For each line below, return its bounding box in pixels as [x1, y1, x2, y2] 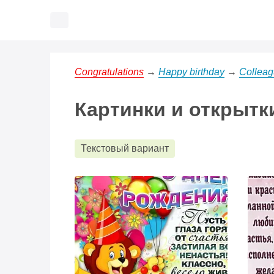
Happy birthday [158, 67, 224, 77]
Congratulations [75, 67, 144, 77]
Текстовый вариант [81, 143, 169, 154]
